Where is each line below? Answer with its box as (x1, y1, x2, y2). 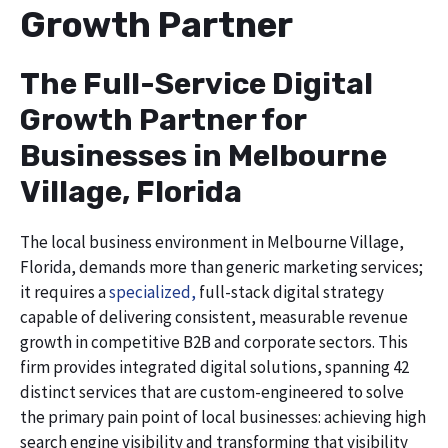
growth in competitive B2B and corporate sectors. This (20, 330, 408, 353)
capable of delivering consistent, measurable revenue (20, 305, 408, 328)
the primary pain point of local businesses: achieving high (20, 405, 426, 428)
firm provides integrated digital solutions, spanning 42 (20, 355, 409, 378)
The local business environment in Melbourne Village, (20, 230, 404, 253)
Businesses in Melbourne (20, 137, 387, 174)
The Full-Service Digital (20, 65, 373, 102)
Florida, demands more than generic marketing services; (20, 255, 423, 278)
